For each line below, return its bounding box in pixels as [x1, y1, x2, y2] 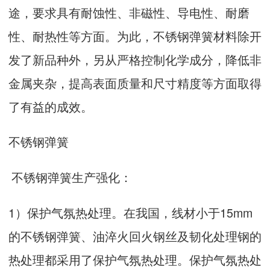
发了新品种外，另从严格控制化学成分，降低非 [8, 50, 262, 68]
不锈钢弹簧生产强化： [8, 168, 132, 186]
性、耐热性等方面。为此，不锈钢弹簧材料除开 [8, 27, 262, 45]
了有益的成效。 [8, 97, 93, 115]
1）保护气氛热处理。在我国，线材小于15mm [8, 203, 253, 221]
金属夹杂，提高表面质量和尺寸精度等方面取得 [8, 74, 262, 92]
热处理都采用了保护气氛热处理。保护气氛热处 [8, 250, 262, 268]
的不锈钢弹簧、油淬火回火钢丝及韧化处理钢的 [8, 227, 262, 245]
